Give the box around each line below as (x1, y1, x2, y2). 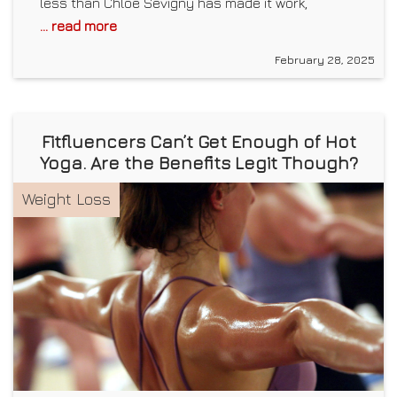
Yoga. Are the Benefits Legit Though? (39, 152, 358, 174)
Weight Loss (22, 190, 111, 209)
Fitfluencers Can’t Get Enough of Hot (41, 131, 356, 152)
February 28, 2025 (275, 52, 375, 67)
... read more (40, 18, 117, 35)
